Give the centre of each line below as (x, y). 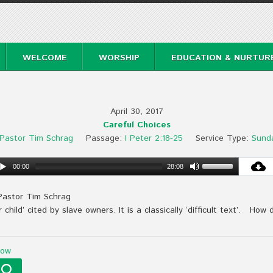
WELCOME (45, 58)
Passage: (104, 138)
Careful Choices (136, 125)
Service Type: (222, 138)
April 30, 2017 (136, 112)
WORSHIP (119, 58)
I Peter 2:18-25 (154, 138)
